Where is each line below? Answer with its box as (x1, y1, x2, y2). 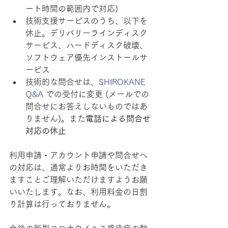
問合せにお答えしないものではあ (25, 102, 148, 110)
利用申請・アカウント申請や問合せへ (9, 151, 148, 159)
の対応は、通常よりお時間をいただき (9, 163, 148, 172)
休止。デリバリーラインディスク (25, 29, 148, 37)
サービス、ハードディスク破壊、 (25, 41, 148, 49)
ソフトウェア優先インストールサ (25, 53, 148, 62)
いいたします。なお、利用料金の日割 (9, 188, 148, 196)
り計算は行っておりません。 (9, 200, 115, 208)
